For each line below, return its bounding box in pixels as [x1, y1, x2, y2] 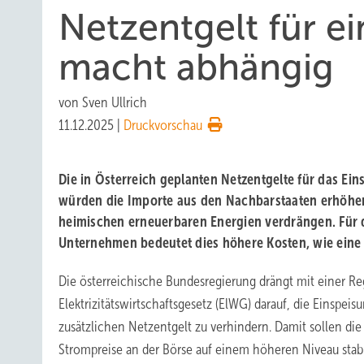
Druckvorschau [123, 117, 202, 133]
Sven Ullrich [82, 94, 147, 110]
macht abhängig [58, 47, 334, 87]
